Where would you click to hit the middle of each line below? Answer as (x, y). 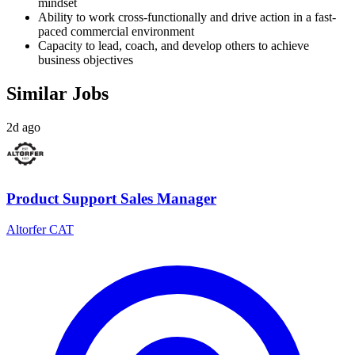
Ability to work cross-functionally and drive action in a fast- (187, 17)
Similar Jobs (57, 93)
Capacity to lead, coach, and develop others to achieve (174, 45)
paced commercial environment (116, 31)
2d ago (23, 127)
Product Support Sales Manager (111, 199)
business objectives (86, 59)
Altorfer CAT (40, 230)
